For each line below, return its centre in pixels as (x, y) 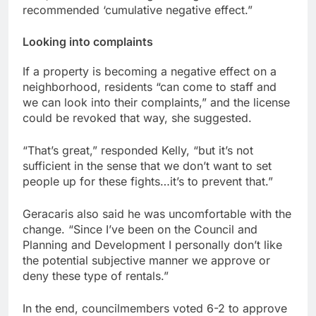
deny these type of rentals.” (96, 275)
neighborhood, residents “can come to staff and (150, 86)
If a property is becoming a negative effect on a (150, 71)
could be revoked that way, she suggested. (137, 117)
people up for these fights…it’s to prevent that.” (148, 181)
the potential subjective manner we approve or (146, 260)
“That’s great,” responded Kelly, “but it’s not (138, 150)
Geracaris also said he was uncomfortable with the (157, 213)
